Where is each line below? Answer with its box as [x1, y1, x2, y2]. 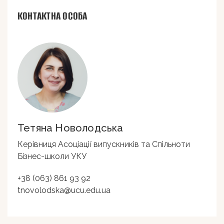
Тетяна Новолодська [17, 121, 123, 134]
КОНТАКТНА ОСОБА [17, 8, 87, 23]
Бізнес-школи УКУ [17, 151, 86, 161]
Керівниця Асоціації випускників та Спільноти [17, 139, 190, 149]
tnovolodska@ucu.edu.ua [17, 185, 110, 195]
